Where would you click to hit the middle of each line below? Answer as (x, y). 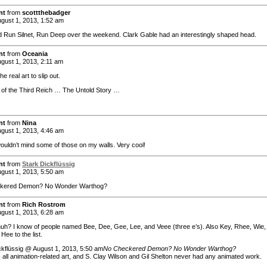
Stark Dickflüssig (49, 164)
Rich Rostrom (44, 205)
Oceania (35, 53)
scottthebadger (46, 13)
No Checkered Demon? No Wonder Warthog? (170, 249)
